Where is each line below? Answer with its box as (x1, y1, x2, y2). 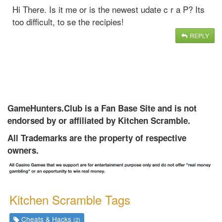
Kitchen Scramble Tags (9, 191, 130, 209)
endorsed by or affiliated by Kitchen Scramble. (7, 114, 190, 126)
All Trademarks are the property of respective (7, 131, 186, 144)
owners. (7, 144, 39, 156)
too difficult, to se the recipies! (12, 15, 124, 28)
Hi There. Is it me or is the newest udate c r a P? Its (12, 2, 205, 15)
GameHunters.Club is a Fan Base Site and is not (7, 102, 197, 114)
